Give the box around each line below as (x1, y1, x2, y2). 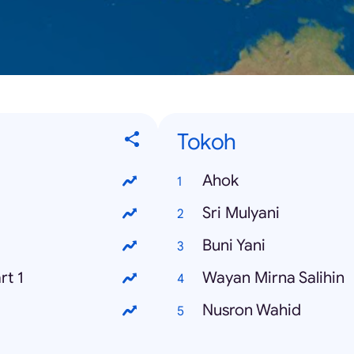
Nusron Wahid (202, 300, 301, 321)
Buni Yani (202, 235, 265, 256)
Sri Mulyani (202, 203, 280, 224)
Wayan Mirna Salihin (202, 268, 345, 288)
